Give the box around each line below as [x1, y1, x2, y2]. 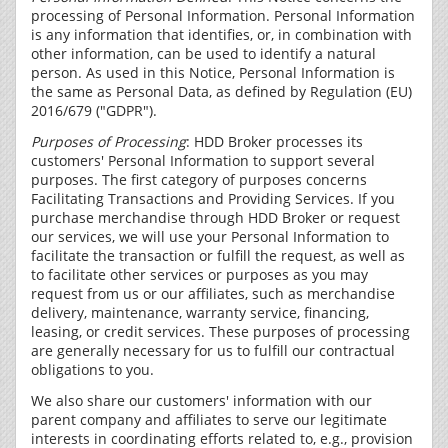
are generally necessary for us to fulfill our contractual [31, 341, 395, 360]
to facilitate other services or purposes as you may [31, 265, 368, 284]
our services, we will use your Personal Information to [31, 227, 389, 246]
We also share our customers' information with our [31, 391, 372, 410]
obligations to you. [31, 360, 154, 379]
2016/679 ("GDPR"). [31, 101, 157, 120]
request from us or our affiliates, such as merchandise [31, 284, 395, 303]
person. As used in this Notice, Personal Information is [31, 63, 395, 82]
